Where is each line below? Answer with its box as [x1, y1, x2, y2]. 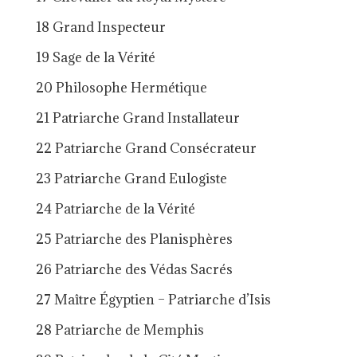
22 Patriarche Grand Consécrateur [35, 139, 257, 158]
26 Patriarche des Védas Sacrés [35, 261, 233, 279]
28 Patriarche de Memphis [35, 321, 204, 339]
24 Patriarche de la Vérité [35, 200, 195, 218]
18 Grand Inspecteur [35, 18, 166, 37]
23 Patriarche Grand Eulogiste [35, 170, 227, 188]
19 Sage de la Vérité [35, 49, 155, 67]
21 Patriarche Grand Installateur [35, 109, 240, 127]
